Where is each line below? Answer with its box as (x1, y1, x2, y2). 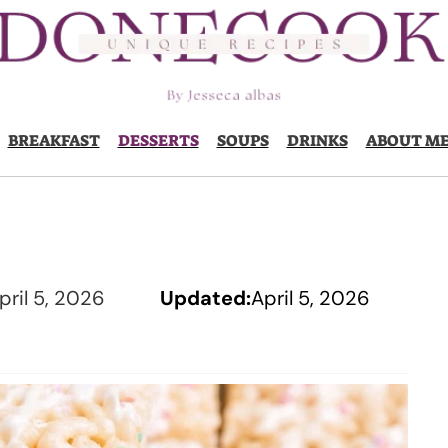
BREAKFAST (7, 130, 100, 151)
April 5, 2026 (250, 285, 370, 311)
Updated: (159, 285, 251, 311)
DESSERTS (117, 130, 199, 151)
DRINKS (286, 130, 348, 151)
